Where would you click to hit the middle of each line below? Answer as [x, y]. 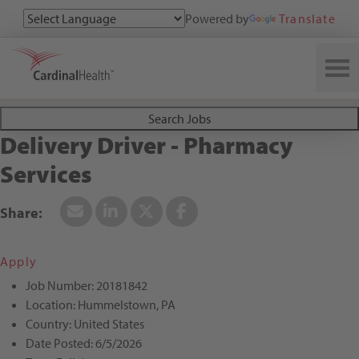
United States [109, 324]
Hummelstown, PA [127, 305]
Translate [307, 18]
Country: [50, 324]
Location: [52, 305]
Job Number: [61, 286]
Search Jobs [179, 119]
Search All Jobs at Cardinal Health [137, 61]
